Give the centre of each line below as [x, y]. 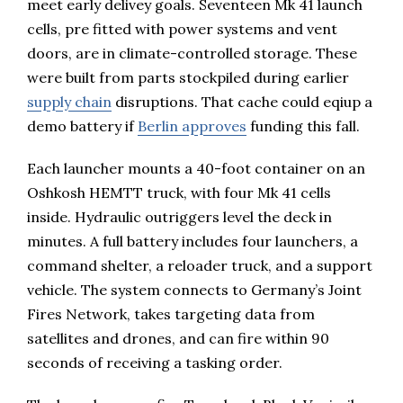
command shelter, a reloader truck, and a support [200, 266]
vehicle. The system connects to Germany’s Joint [194, 290]
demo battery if [82, 126]
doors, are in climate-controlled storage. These [192, 54]
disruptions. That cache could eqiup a [242, 102]
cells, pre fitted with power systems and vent [182, 29]
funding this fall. [303, 126]
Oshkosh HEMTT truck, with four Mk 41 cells [179, 193]
